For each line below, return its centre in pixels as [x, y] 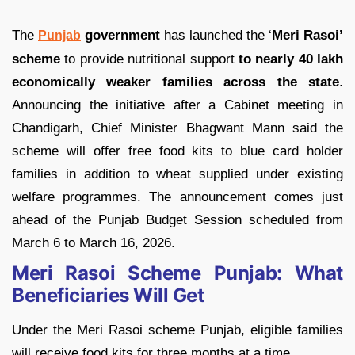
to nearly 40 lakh [288, 59]
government [120, 36]
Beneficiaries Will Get [108, 296]
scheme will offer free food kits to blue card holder [177, 151]
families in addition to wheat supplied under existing [177, 174]
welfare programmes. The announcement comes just [177, 197]
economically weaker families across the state [176, 82]
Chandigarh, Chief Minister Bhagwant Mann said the [177, 128]
